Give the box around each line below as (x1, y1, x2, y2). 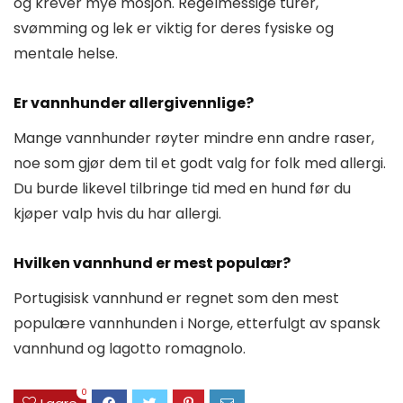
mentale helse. (13, 42, 118, 64)
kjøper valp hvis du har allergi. (13, 202, 221, 224)
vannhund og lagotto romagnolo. (13, 337, 246, 359)
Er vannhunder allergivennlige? (13, 92, 254, 113)
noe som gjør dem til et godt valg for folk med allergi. (13, 152, 386, 174)
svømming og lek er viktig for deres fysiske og (13, 17, 334, 39)
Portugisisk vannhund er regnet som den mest (13, 287, 339, 309)
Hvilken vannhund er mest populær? (13, 252, 291, 273)
